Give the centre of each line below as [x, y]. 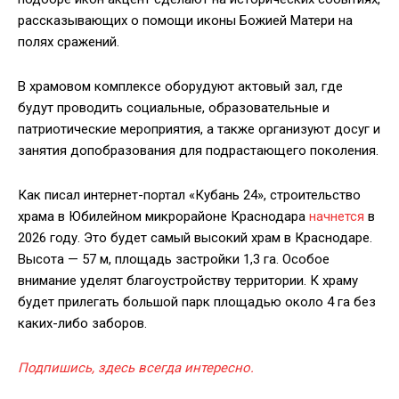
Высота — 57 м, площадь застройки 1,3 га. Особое [174, 260]
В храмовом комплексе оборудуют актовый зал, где [180, 87]
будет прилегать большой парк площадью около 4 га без [197, 302]
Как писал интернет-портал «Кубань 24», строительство [189, 195]
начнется [337, 217]
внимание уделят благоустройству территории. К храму [188, 281]
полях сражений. [69, 42]
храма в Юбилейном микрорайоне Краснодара [163, 217]
